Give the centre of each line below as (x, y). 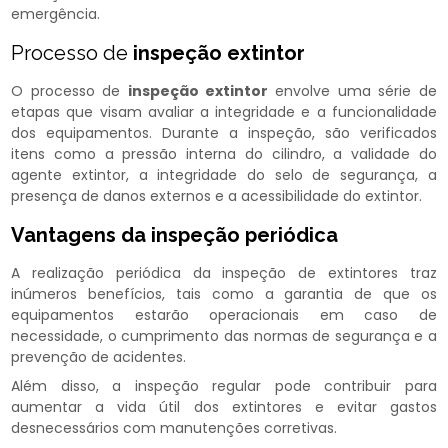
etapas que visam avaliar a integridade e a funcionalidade (224, 112)
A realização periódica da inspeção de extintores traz (224, 273)
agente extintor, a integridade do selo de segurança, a (224, 175)
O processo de (69, 91)
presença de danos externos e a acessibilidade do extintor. (217, 196)
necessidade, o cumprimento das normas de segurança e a (224, 336)
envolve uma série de (352, 91)
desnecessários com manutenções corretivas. (174, 428)
